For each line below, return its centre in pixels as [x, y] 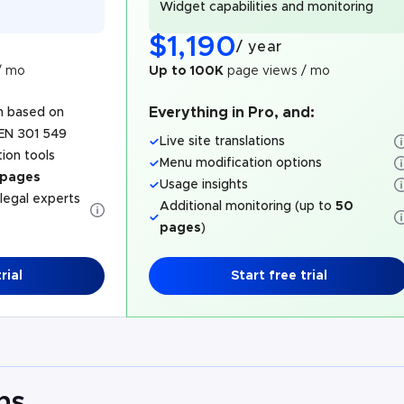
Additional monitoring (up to [247, 207]
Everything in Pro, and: [231, 113]
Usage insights [203, 185]
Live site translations [222, 142]
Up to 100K [186, 71]
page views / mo [278, 71]
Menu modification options [240, 163]
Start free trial [279, 276]
